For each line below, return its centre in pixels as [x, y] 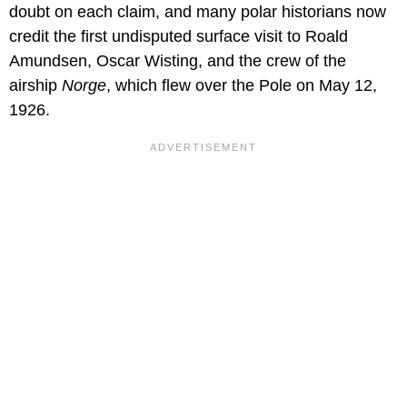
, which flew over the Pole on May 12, [242, 85]
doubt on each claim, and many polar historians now [198, 11]
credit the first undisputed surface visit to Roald [179, 36]
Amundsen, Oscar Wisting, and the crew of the [178, 60]
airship [35, 85]
